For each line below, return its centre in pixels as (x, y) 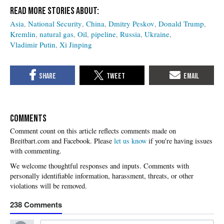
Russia (130, 34)
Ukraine (157, 34)
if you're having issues (179, 141)
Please (104, 141)
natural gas (56, 34)
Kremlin (23, 34)
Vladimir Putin (33, 45)
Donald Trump (181, 24)
